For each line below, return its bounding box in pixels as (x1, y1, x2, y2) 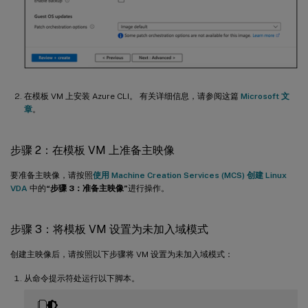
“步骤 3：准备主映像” (46, 184, 128, 193)
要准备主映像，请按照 (10, 170, 93, 180)
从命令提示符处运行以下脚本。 (24, 274, 140, 283)
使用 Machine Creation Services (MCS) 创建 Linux (93, 170, 287, 180)
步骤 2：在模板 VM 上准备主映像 (10, 144, 175, 157)
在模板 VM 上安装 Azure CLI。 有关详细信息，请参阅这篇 (24, 91, 241, 101)
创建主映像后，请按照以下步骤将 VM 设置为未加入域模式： (10, 250, 233, 259)
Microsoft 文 (241, 91, 289, 101)
